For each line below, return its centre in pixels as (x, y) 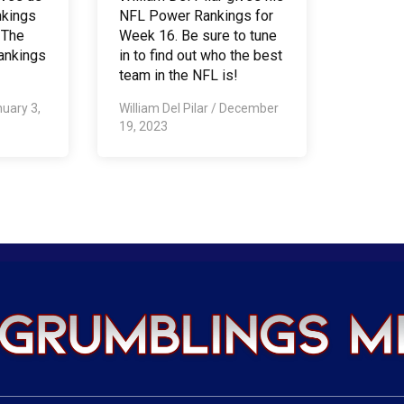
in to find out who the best (200, 55)
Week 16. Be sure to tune (197, 35)
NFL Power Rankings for (196, 15)
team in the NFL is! (178, 75)
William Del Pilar (165, 108)
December (248, 108)
